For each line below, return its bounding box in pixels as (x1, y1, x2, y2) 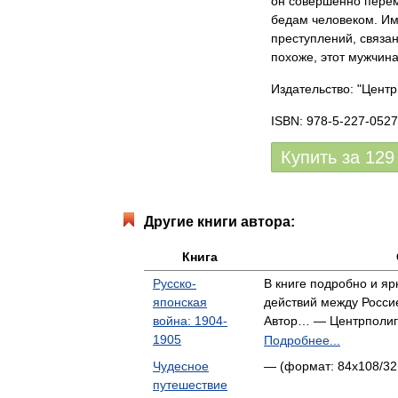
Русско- (153, 276, 196, 291)
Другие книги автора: (144, 214, 295, 229)
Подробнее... (264, 333, 340, 347)
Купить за (281, 147, 365, 167)
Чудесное (153, 359, 209, 373)
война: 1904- (153, 314, 227, 328)
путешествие (153, 378, 227, 392)
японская (153, 295, 207, 309)
